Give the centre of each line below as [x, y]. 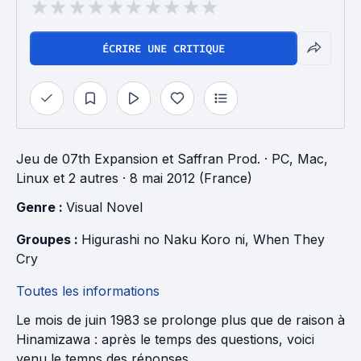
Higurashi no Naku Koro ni [163, 239]
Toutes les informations [88, 291]
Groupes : [49, 239]
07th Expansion [110, 159]
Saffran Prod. [219, 159]
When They [291, 239]
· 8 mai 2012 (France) [185, 178]
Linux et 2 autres [67, 178]
